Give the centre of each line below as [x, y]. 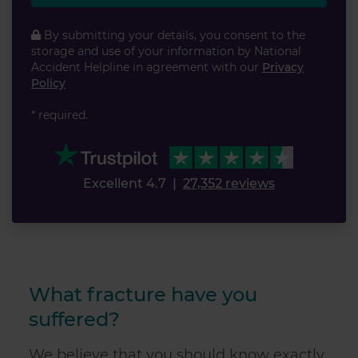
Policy [48, 84]
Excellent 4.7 [125, 184]
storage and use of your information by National [166, 52]
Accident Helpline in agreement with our [147, 68]
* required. [60, 115]
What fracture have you [143, 295]
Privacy [283, 68]
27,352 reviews [229, 184]
